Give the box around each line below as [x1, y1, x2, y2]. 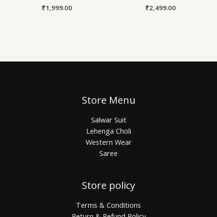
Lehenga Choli [86, 126, 131, 136]
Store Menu [81, 93, 136, 107]
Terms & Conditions [76, 200, 141, 210]
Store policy [82, 179, 135, 192]
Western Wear [85, 137, 132, 147]
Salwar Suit [91, 115, 126, 125]
